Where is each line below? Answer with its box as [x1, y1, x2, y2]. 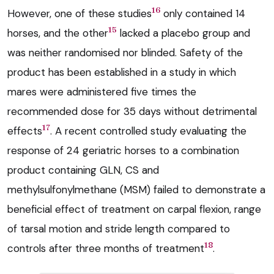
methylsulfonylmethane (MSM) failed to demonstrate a [7, 182, 265, 196]
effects [7, 124, 42, 138]
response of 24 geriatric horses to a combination [7, 143, 239, 157]
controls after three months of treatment [7, 241, 204, 255]
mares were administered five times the [7, 84, 196, 98]
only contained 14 [160, 6, 245, 20]
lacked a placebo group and [117, 26, 250, 40]
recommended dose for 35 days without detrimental [7, 104, 257, 118]
